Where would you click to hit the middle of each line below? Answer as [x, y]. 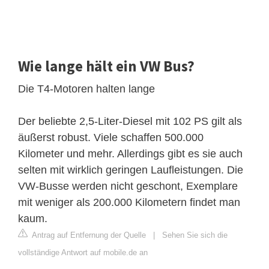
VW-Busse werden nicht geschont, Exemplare [128, 186]
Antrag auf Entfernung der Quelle [88, 235]
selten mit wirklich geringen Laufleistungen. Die [131, 170]
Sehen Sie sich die [195, 235]
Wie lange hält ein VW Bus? [106, 66]
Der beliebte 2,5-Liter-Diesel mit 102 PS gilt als [130, 121]
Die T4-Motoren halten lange [86, 89]
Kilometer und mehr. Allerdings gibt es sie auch [130, 153]
